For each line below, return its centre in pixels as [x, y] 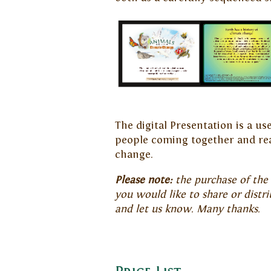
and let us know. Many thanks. [188, 209]
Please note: [143, 180]
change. [134, 155]
